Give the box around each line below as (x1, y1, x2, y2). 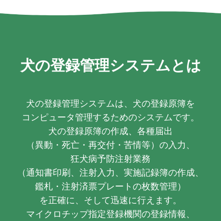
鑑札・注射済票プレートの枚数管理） (35, 181, 186, 191)
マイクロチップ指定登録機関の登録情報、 (26, 209, 195, 219)
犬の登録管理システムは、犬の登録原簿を (26, 98, 195, 109)
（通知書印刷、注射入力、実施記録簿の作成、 (17, 167, 204, 178)
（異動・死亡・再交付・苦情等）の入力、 (26, 140, 195, 150)
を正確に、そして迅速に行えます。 (39, 195, 182, 205)
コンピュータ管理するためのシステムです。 (22, 112, 199, 122)
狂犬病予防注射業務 (71, 153, 150, 164)
